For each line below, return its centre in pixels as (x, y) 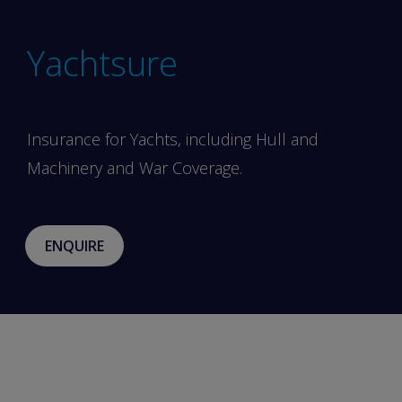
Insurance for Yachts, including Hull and (173, 139)
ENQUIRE (74, 245)
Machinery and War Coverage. (135, 167)
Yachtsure (102, 62)
